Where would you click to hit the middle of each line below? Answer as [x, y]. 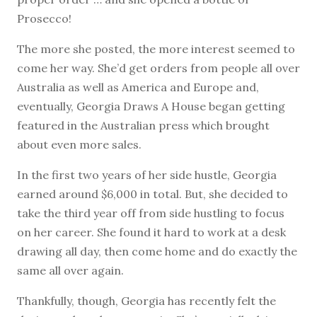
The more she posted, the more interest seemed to [156, 48]
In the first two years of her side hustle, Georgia [147, 174]
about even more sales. [79, 144]
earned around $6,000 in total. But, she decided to [152, 194]
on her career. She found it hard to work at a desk [151, 232]
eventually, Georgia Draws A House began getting [151, 106]
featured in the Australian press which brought [143, 125]
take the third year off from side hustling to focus [151, 213]
